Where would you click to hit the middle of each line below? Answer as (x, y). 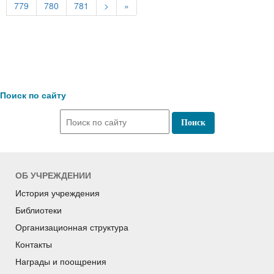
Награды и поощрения (61, 261)
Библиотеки (39, 210)
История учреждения (57, 193)
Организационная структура (72, 227)
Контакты (34, 244)
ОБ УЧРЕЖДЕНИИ (53, 175)
